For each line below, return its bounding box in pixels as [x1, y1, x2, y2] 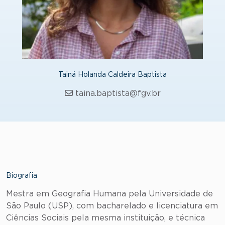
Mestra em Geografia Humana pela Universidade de [6, 190, 213, 198]
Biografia [6, 172, 37, 179]
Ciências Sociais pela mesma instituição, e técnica [6, 214, 205, 222]
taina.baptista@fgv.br [75, 89, 161, 97]
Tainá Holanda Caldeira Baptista [58, 71, 167, 78]
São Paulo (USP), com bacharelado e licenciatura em [6, 202, 218, 210]
